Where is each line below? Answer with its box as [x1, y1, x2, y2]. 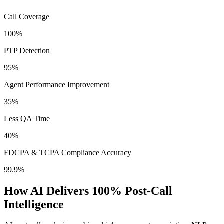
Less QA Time [4, 114, 50, 123]
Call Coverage [4, 12, 49, 21]
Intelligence [4, 197, 64, 211]
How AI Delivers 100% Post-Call [4, 184, 172, 197]
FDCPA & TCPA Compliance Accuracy [4, 148, 131, 157]
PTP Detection [4, 46, 50, 55]
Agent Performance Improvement [4, 80, 109, 89]
